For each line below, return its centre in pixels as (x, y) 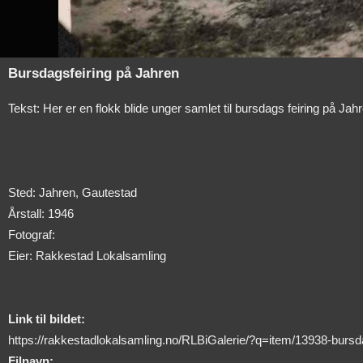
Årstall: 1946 (41, 213)
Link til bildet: (47, 318)
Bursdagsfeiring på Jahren (94, 73)
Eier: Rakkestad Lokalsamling (87, 255)
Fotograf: (32, 234)
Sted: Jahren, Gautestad (73, 192)
